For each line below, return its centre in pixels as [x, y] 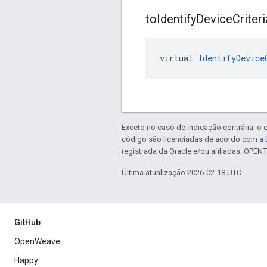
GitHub [27, 223]
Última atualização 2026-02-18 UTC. [182, 173]
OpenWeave [37, 242]
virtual [179, 58]
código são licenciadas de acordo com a [193, 139]
